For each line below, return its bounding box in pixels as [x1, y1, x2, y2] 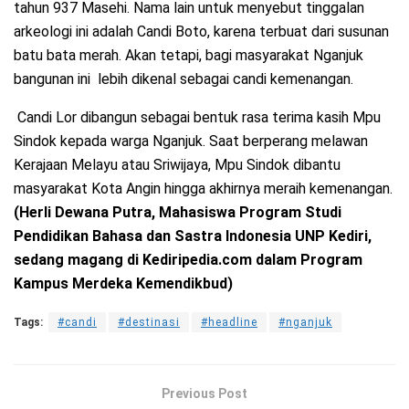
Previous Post [162, 386, 247, 402]
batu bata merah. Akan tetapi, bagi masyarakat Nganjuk [14, 47, 363, 65]
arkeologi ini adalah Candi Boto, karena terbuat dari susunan [14, 23, 389, 41]
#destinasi [118, 316, 180, 330]
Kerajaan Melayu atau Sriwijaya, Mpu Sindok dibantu [14, 156, 341, 174]
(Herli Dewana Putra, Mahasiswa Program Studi [14, 204, 341, 222]
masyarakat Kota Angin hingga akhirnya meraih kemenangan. [14, 180, 393, 198]
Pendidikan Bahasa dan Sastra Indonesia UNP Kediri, [14, 227, 372, 246]
